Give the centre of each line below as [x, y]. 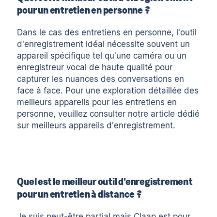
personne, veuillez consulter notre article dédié [108, 114]
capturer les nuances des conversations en [101, 79]
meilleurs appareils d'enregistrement [102, 125]
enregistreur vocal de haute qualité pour [95, 67]
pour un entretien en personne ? [84, 9]
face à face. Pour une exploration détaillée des [108, 90]
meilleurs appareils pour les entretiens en [97, 102]
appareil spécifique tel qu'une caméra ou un [102, 55]
